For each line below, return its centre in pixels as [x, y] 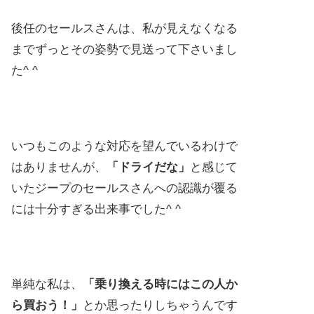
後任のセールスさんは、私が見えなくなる [124, 29]
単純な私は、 [47, 285]
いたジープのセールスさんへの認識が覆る [124, 188]
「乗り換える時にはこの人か [160, 285]
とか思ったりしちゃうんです [160, 306]
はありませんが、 [59, 167]
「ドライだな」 [148, 167]
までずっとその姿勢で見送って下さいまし [124, 50]
